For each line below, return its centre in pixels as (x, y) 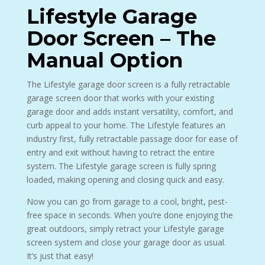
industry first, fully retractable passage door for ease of (132, 139)
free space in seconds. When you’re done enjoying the (130, 215)
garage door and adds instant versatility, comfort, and (130, 112)
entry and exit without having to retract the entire (120, 152)
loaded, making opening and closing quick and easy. (125, 180)
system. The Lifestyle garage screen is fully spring (121, 166)
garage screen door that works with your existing (120, 98)
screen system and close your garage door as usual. (126, 242)
